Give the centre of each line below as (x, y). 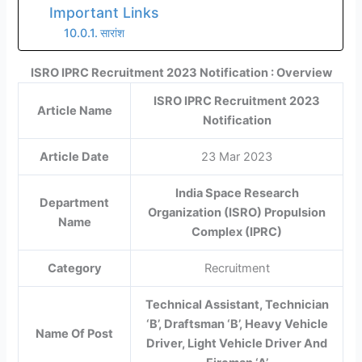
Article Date (75, 156)
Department (75, 202)
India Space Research (237, 193)
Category (74, 268)
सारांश (113, 33)
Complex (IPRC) (237, 232)
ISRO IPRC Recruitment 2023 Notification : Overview (181, 72)
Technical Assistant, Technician (237, 304)
